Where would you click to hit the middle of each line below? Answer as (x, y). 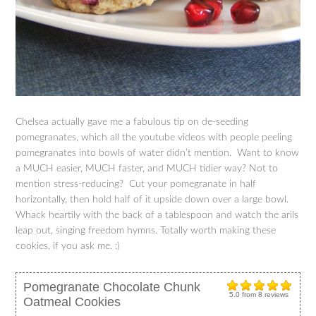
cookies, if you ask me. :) (68, 246)
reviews (276, 294)
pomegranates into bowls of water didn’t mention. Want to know (158, 153)
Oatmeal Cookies (72, 302)
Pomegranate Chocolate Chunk (112, 287)
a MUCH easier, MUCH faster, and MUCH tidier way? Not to (147, 168)
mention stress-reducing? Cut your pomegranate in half (136, 184)
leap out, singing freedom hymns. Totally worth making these (146, 230)
